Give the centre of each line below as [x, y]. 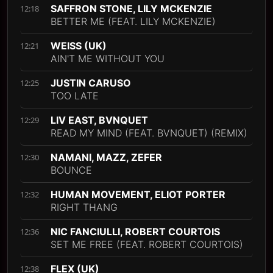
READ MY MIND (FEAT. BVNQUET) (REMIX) [149, 133]
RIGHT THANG [84, 207]
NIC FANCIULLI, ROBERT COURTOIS [135, 232]
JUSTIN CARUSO [91, 83]
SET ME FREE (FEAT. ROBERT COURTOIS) [147, 244]
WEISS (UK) [79, 46]
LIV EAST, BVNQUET [99, 120]
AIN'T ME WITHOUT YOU [108, 58]
